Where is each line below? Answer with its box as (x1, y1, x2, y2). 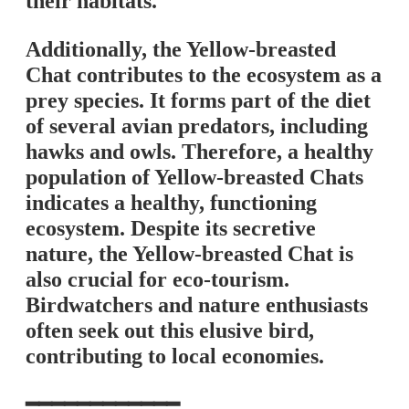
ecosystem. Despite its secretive (26, 216, 316, 241)
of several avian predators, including (26, 114, 368, 139)
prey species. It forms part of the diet (26, 89, 371, 113)
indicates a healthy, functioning (26, 191, 317, 215)
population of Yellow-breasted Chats (26, 165, 363, 190)
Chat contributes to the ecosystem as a (26, 63, 382, 88)
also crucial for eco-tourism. (26, 267, 289, 292)
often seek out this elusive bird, (26, 319, 314, 343)
